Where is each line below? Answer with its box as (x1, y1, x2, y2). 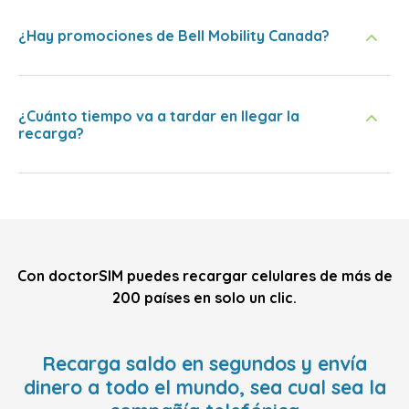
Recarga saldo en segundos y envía (42, 351, 367, 375)
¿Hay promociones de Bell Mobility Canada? (18, 26, 330, 45)
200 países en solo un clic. (112, 288, 297, 307)
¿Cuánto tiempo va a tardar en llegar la (18, 107, 299, 125)
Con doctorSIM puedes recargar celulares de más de (16, 267, 393, 285)
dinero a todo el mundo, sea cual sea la (23, 375, 386, 399)
